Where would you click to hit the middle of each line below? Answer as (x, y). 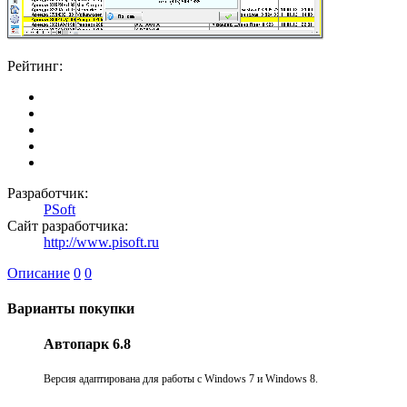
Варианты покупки (71, 308)
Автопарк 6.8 (87, 344)
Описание (39, 273)
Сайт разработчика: (68, 225)
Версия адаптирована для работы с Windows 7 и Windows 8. (181, 379)
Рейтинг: (35, 65)
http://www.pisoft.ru (101, 242)
